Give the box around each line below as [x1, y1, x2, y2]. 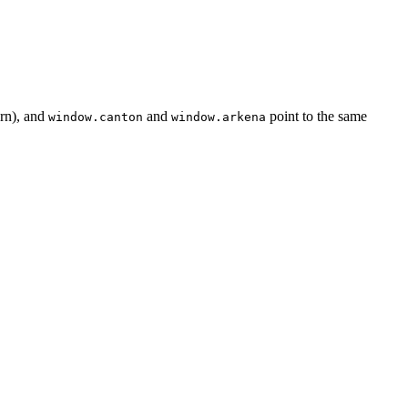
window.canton [48, 110, 143, 125]
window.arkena [171, 110, 266, 125]
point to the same [266, 108, 367, 125]
